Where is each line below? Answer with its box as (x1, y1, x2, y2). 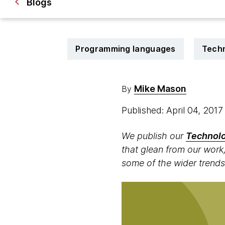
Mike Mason (134, 83, 186, 94)
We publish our (121, 131, 186, 141)
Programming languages (75, 44, 176, 54)
